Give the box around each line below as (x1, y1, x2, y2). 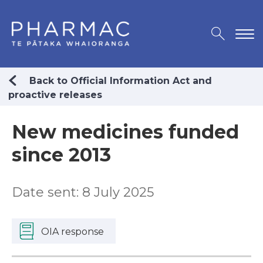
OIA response (41, 226, 104, 238)
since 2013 (12, 143, 111, 167)
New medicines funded (12, 120, 239, 144)
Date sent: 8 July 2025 (12, 184, 154, 201)
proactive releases (8, 89, 102, 101)
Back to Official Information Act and (29, 75, 212, 87)
